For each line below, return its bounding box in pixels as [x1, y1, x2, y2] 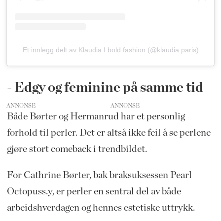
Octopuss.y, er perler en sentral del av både [6, 186, 181, 196]
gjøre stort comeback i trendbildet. [6, 144, 147, 154]
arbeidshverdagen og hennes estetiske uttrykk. [6, 202, 195, 213]
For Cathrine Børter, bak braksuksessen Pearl [6, 170, 192, 180]
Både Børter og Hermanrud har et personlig [6, 111, 185, 121]
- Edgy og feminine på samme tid [6, 80, 203, 95]
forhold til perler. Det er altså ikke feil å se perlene [6, 128, 211, 138]
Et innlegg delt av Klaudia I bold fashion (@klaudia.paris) [22, 46, 199, 54]
